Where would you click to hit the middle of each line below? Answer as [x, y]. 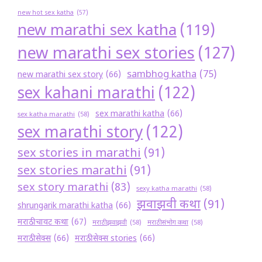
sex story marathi [63, 188]
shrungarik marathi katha [65, 206]
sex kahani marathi [86, 95]
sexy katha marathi [167, 189]
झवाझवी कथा [169, 206]
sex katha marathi [46, 115]
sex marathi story [80, 134]
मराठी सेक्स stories [106, 239]
